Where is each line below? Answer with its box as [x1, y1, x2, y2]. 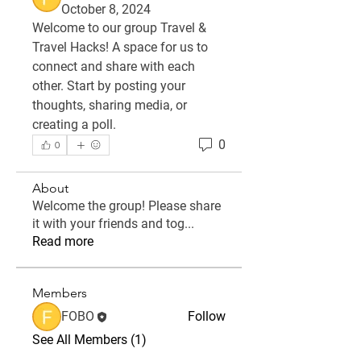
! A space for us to [106, 39, 208, 55]
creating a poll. [32, 117, 116, 132]
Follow [188, 309, 226, 324]
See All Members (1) [32, 332, 147, 347]
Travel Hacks [32, 39, 106, 55]
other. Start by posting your [32, 78, 185, 93]
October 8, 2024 [61, 2, 151, 17]
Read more [32, 234, 93, 249]
